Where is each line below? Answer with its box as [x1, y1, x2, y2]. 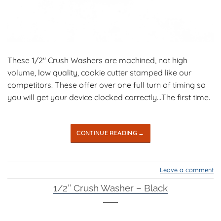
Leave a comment [160, 165, 214, 174]
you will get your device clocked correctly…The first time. [7, 92, 210, 103]
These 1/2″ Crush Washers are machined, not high [7, 55, 187, 66]
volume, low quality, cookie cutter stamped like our [7, 68, 191, 78]
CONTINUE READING [76, 129, 139, 137]
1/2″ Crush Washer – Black [53, 182, 168, 193]
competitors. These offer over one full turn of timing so [7, 80, 206, 90]
